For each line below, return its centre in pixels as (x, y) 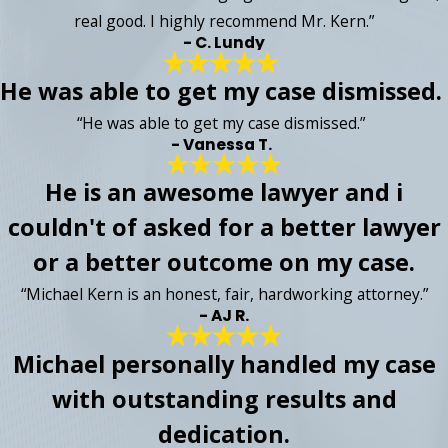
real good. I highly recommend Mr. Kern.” (224, 21)
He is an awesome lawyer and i (224, 192)
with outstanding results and (224, 398)
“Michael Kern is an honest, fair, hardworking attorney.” (224, 294)
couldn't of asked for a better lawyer (224, 227)
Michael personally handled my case (224, 363)
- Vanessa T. (221, 144)
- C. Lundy (224, 43)
